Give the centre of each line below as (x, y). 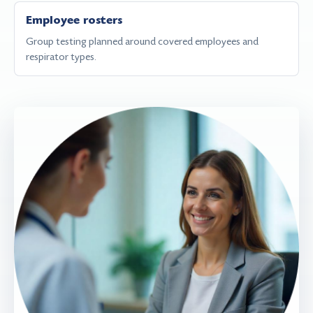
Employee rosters (74, 20)
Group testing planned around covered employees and (142, 41)
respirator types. (61, 57)
